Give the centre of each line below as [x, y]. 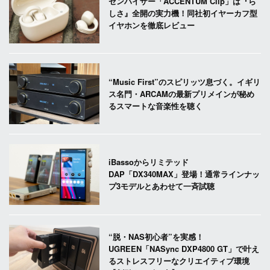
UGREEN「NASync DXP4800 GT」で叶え [184, 249]
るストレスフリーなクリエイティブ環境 [179, 261]
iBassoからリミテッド [149, 162]
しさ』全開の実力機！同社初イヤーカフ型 [183, 13]
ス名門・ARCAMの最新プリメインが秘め [182, 93]
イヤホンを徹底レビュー [152, 25]
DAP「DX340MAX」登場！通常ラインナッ [184, 174]
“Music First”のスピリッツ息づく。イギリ [185, 81]
